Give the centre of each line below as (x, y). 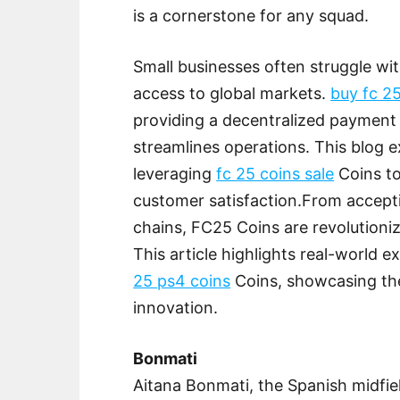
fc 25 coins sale (275, 174)
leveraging (175, 174)
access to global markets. (232, 94)
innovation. (176, 308)
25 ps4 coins (182, 281)
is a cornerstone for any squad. (251, 16)
